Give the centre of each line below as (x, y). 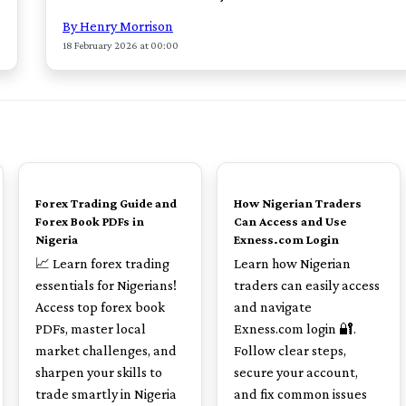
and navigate (273, 307)
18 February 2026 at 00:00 (121, 45)
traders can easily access (307, 285)
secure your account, (296, 372)
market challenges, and (106, 350)
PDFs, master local (91, 329)
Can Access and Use (290, 221)
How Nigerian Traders (298, 203)
